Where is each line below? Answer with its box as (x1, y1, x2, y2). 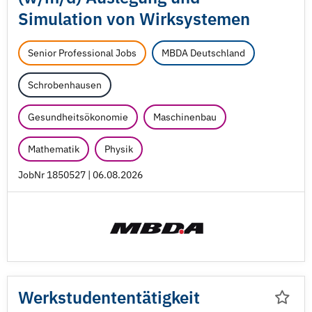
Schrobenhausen (28, 79, 102, 91)
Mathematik (28, 143, 79, 155)
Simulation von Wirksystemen (18, 8, 250, 30)
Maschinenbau (153, 111, 217, 123)
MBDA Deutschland (162, 47, 245, 59)
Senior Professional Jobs (28, 47, 136, 59)
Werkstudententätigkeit (18, 286, 200, 309)
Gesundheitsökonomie (28, 111, 128, 123)
